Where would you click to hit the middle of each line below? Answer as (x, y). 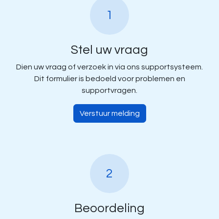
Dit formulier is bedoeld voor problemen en (109, 79)
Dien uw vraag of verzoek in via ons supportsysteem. (109, 67)
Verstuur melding (109, 113)
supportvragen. (109, 90)
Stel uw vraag (109, 50)
